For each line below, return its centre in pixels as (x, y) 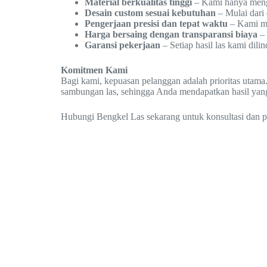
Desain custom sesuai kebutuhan (150, 13)
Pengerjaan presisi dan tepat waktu (156, 23)
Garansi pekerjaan (122, 45)
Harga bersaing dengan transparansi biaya (171, 34)
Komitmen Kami (94, 70)
